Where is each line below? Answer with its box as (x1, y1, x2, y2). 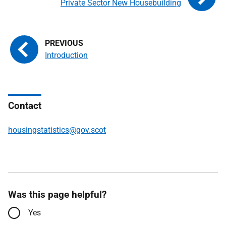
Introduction (45, 50, 88, 60)
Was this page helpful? (8, 188, 106, 200)
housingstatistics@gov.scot (8, 125, 106, 135)
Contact (8, 99, 41, 111)
